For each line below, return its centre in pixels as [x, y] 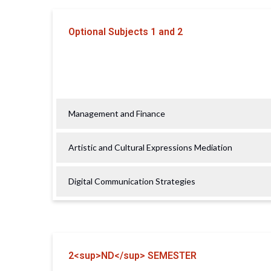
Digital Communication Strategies [132, 181]
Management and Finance [117, 113]
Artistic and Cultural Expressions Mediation [150, 147]
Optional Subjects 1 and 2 [126, 31]
